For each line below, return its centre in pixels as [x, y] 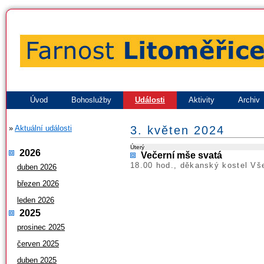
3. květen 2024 [177, 130]
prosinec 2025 [41, 227]
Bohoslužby [91, 100]
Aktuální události [43, 128]
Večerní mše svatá [181, 155]
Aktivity [202, 100]
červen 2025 [38, 243]
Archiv [249, 100]
